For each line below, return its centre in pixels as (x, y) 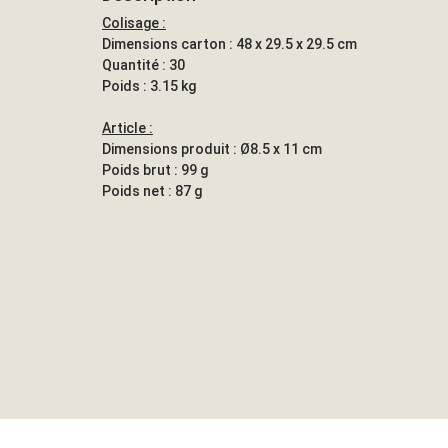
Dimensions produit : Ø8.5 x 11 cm (212, 148)
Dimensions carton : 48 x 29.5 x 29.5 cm (229, 43)
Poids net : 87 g (152, 190)
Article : (127, 127)
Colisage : (134, 22)
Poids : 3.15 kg (149, 85)
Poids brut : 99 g (155, 169)
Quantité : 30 (143, 64)
